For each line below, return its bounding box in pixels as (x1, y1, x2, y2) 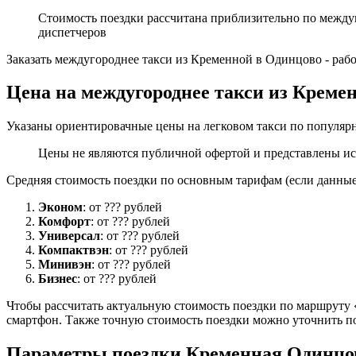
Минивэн (38, 257, 91, 272)
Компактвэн (38, 243, 109, 257)
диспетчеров (38, 25, 106, 39)
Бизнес (38, 272, 77, 286)
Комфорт (38, 215, 91, 229)
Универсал (38, 229, 100, 243)
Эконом (38, 200, 83, 215)
